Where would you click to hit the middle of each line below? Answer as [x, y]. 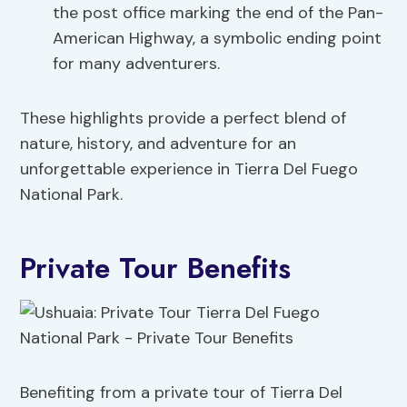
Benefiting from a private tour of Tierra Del [182, 393]
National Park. [72, 195]
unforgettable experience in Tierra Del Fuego [189, 169]
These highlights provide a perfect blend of [184, 119]
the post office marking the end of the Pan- [218, 13]
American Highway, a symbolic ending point [218, 39]
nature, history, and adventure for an [159, 144]
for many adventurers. [137, 64]
